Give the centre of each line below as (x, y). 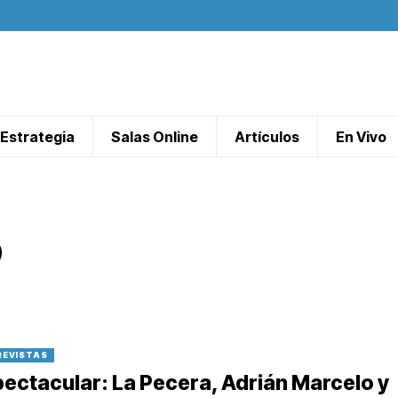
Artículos (267, 136)
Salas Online (155, 136)
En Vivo (361, 136)
